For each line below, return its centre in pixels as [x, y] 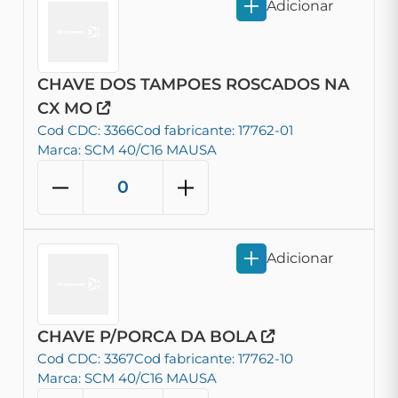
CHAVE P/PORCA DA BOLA [149, 337]
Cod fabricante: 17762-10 [214, 358]
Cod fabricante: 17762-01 [214, 130]
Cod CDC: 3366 [86, 130]
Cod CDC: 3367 [86, 358]
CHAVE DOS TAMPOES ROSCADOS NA [193, 84]
